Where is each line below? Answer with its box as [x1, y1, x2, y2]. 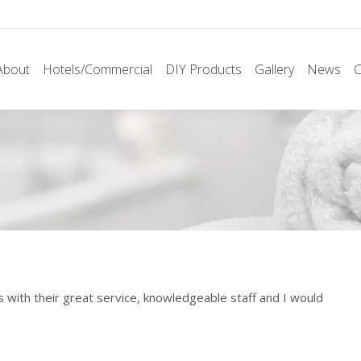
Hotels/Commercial [43, 60, 152, 78]
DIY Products [165, 60, 242, 78]
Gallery [255, 60, 294, 78]
